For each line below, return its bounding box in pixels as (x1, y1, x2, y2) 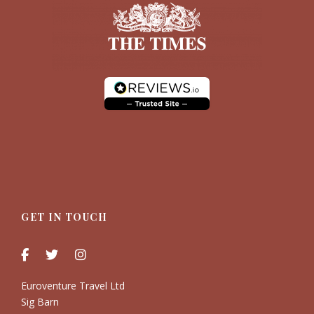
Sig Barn (21, 294, 59, 308)
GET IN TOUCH (21, 210, 107, 224)
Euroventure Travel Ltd (21, 278, 125, 292)
